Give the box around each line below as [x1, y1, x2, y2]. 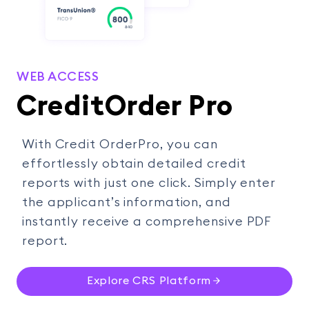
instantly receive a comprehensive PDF [22, 215, 271, 228]
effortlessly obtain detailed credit [22, 157, 246, 170]
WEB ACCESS [17, 70, 99, 83]
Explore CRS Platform [87, 275, 211, 286]
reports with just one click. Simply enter [22, 176, 276, 189]
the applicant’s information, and [22, 195, 231, 208]
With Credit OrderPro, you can [22, 137, 219, 150]
